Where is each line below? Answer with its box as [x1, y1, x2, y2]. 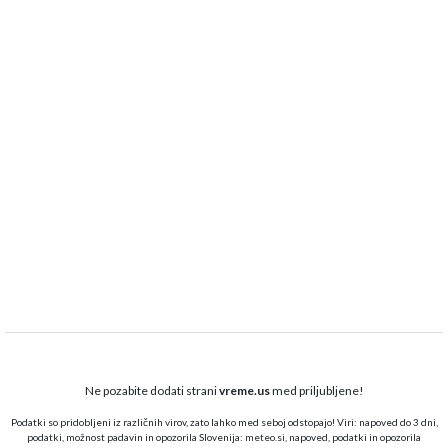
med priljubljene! [269, 383, 364, 399]
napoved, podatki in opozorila [287, 431, 421, 444]
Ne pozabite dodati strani [84, 383, 219, 399]
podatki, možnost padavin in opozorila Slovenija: [27, 431, 245, 444]
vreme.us [218, 383, 270, 399]
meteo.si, [245, 431, 287, 444]
